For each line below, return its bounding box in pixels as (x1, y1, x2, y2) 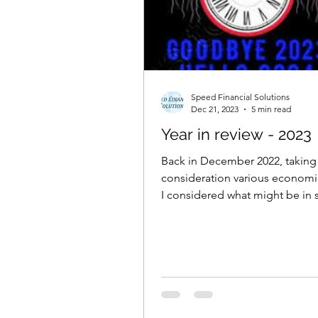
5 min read (251, 104, 291, 114)
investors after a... (161, 205, 248, 219)
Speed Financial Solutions (191, 92, 290, 102)
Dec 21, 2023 (191, 104, 238, 114)
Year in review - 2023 (161, 125, 312, 143)
